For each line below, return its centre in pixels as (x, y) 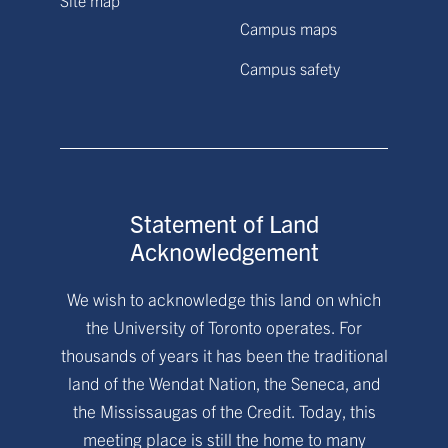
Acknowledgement (224, 251)
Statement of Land (224, 223)
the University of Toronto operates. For (224, 326)
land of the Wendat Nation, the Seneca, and (224, 382)
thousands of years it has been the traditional (224, 354)
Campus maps (288, 28)
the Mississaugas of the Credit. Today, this (224, 410)
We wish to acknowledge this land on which (224, 298)
